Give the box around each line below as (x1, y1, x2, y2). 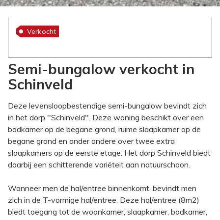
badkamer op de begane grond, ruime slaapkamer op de (8, 124, 201, 134)
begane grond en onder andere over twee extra (8, 136, 175, 146)
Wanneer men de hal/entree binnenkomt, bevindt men (8, 183, 196, 193)
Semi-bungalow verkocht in (8, 59, 194, 78)
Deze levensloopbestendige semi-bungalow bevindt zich (8, 100, 207, 110)
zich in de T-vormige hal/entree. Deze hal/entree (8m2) (8, 194, 199, 205)
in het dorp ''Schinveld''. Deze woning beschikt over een (8, 112, 204, 122)
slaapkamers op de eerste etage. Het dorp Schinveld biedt (8, 147, 211, 158)
